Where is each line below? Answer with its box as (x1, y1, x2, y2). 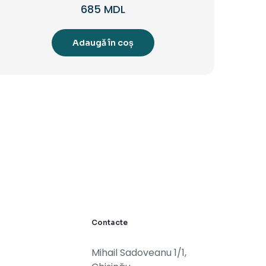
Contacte (91, 217, 128, 227)
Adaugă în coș (72, 37, 134, 48)
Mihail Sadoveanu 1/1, (91, 245, 186, 259)
